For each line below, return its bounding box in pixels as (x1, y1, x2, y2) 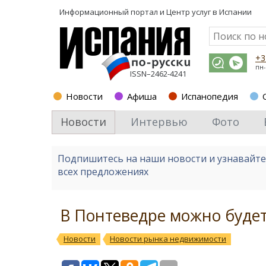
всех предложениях (58, 165, 148, 178)
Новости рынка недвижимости (110, 233, 226, 244)
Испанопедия (181, 90, 238, 102)
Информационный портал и (59, 7, 166, 17)
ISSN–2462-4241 (130, 68, 186, 79)
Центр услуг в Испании (166, 7, 252, 17)
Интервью (131, 115, 188, 129)
